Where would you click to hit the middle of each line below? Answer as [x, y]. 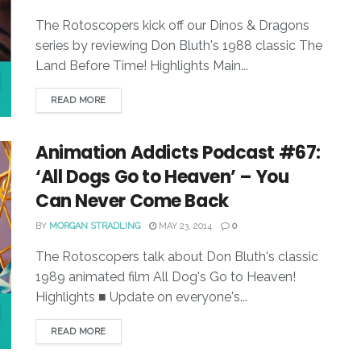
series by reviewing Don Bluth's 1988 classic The [179, 45]
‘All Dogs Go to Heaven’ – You [162, 177]
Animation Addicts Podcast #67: [178, 153]
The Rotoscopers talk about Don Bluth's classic [177, 257]
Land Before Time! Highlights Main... [142, 65]
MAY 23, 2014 [184, 226]
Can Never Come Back [132, 201]
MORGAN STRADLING [95, 226]
